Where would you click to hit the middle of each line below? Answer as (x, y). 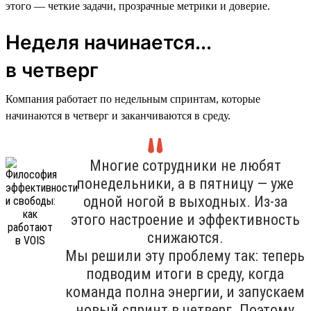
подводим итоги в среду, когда (185, 274)
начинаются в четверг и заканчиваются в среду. (118, 115)
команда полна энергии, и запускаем (185, 292)
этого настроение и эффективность (185, 219)
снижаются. (185, 237)
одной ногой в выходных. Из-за (185, 201)
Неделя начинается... (108, 42)
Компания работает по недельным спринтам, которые (133, 99)
